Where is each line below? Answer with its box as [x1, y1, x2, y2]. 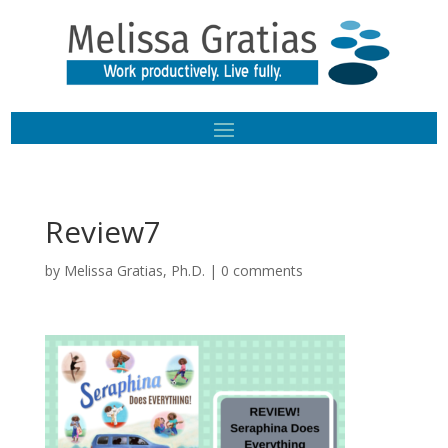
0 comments [220, 260, 303, 280]
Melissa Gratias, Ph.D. [63, 260, 205, 280]
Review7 [44, 210, 161, 252]
